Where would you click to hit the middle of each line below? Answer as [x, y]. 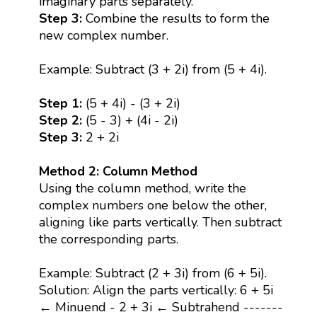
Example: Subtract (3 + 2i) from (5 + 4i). [152, 69]
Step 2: [60, 120]
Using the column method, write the [142, 188]
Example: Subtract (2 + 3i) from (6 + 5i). [152, 273]
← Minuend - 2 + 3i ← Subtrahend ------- [161, 307]
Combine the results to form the [175, 18]
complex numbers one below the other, [152, 205]
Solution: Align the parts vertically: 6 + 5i [156, 290]
